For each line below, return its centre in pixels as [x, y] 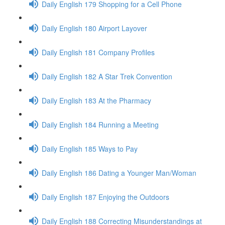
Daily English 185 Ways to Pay [90, 148]
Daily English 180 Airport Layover [94, 28]
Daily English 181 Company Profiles [98, 52]
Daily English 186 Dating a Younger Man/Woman [119, 173]
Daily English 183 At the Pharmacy [96, 100]
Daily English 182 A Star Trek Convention [107, 76]
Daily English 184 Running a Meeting [100, 124]
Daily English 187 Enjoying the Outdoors [105, 197]
